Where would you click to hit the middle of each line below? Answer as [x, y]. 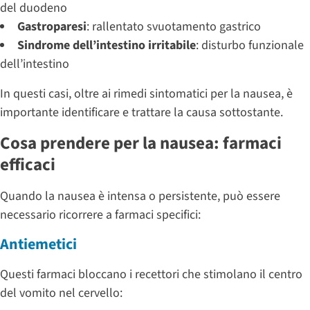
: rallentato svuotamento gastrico [174, 26]
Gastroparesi [52, 26]
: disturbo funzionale [250, 45]
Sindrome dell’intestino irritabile [107, 45]
